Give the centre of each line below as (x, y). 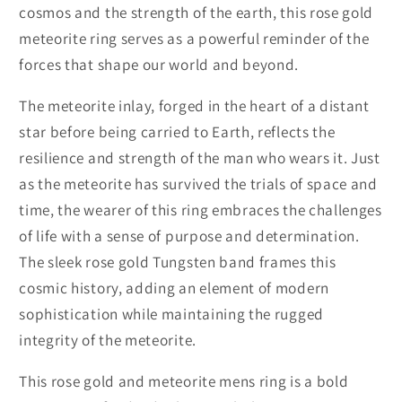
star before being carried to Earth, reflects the (177, 131)
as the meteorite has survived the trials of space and (198, 183)
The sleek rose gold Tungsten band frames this (178, 261)
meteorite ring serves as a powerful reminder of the (194, 38)
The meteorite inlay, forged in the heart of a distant (194, 105)
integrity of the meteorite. (108, 339)
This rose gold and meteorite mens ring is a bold (184, 381)
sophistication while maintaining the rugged (171, 313)
